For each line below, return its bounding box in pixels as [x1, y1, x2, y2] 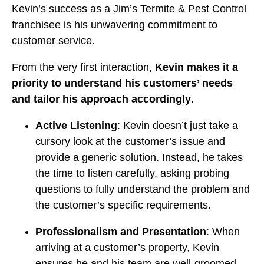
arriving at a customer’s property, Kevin [35, 242, 219, 254]
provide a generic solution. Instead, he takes [35, 151, 243, 164]
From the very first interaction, [12, 61, 155, 74]
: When [206, 226, 240, 238]
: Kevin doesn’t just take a [117, 120, 238, 132]
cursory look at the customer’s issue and [35, 136, 225, 148]
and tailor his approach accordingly [12, 93, 191, 105]
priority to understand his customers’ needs [12, 77, 233, 90]
